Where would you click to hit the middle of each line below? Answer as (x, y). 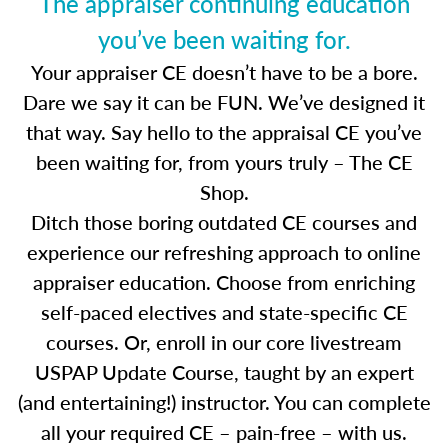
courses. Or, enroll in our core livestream (224, 342)
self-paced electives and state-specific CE (224, 312)
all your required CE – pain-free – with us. (224, 432)
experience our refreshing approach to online (224, 252)
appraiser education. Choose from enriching (224, 282)
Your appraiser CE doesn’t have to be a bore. (224, 72)
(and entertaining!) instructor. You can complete (224, 402)
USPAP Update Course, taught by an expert (224, 372)
